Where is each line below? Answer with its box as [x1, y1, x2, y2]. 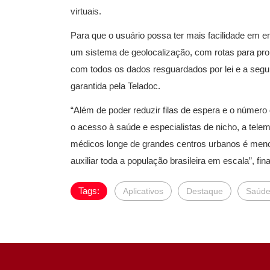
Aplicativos [123, 186, 163, 196]
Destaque [186, 186, 223, 196]
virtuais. [71, 5, 101, 16]
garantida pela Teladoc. [71, 80, 160, 91]
